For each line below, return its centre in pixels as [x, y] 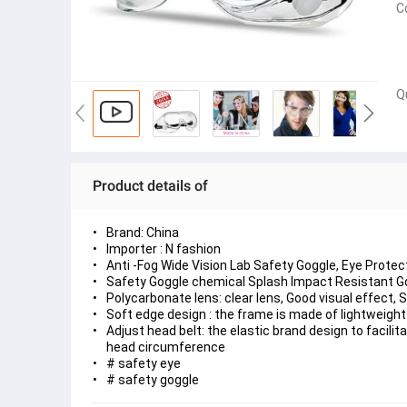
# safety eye [144, 363]
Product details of [150, 186]
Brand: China [143, 233]
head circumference [167, 347]
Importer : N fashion [164, 249]
